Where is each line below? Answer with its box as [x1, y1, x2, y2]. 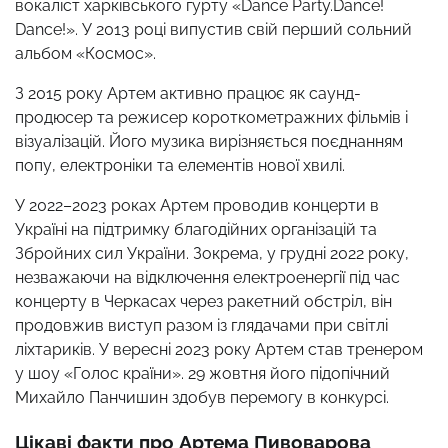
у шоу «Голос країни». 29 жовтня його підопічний [15, 363, 390, 383]
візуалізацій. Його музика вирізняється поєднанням [15, 131, 403, 151]
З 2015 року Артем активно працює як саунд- [15, 83, 361, 103]
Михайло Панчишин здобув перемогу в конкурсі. [15, 387, 389, 407]
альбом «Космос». [15, 43, 156, 63]
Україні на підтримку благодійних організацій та [15, 219, 377, 239]
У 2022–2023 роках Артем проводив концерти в [15, 195, 379, 215]
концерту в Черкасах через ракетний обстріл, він [15, 291, 392, 311]
